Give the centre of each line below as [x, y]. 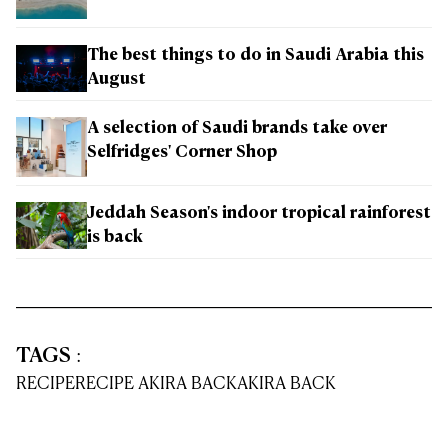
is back [115, 237]
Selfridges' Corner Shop [182, 153]
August [116, 80]
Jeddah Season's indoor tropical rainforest [259, 213]
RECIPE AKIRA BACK [156, 384]
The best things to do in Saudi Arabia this [255, 56]
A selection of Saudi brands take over [237, 129]
